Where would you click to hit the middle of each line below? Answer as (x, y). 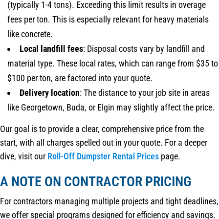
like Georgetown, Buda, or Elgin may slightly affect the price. (111, 107)
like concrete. (30, 34)
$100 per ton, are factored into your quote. (80, 78)
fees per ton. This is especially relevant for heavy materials (108, 19)
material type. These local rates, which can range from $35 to (113, 63)
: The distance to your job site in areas (145, 92)
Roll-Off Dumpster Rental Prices (103, 156)
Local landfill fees (51, 48)
